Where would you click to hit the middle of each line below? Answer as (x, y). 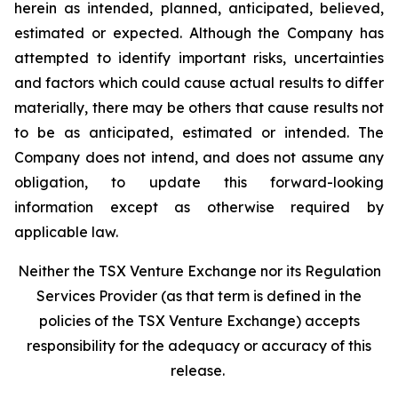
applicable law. (66, 232)
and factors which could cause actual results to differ (199, 83)
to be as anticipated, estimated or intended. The (199, 133)
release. (199, 371)
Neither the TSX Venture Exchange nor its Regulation (199, 271)
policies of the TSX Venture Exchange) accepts (199, 321)
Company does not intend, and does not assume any (199, 158)
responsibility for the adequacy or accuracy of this (199, 346)
